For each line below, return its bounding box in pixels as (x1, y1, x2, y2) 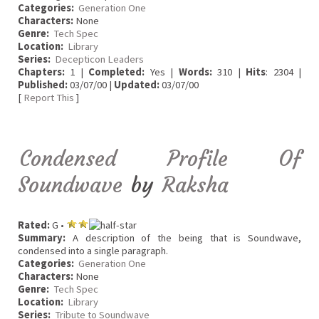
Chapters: (18, 66, 65, 79)
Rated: (18, 218, 50, 231)
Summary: (18, 231, 66, 244)
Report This (23, 91, 74, 105)
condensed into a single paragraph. (18, 244, 168, 257)
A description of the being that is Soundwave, (66, 231, 301, 244)
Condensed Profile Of (20, 145, 301, 172)
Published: (18, 78, 68, 92)
